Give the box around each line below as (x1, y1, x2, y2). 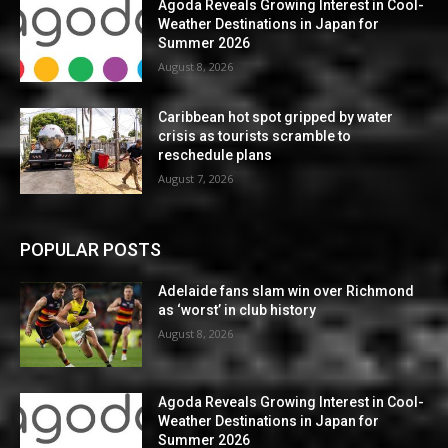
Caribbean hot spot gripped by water (158, 109, 394, 126)
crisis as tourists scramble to (158, 128, 352, 145)
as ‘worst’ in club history (158, 301, 317, 318)
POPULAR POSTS (20, 238, 161, 260)
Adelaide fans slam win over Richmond (158, 282, 415, 299)
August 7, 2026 (158, 171, 234, 187)
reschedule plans (158, 147, 273, 164)
